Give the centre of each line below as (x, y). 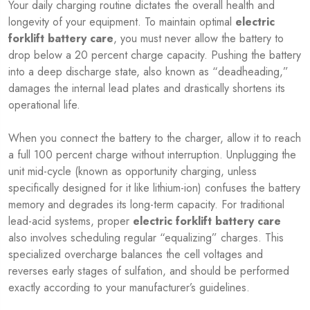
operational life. (44, 104)
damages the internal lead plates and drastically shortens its (147, 88)
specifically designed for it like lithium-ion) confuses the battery (154, 188)
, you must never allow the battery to (199, 38)
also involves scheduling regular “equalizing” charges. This (146, 237)
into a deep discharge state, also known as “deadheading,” (148, 71)
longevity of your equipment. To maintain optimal (122, 21)
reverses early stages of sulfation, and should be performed (149, 271)
